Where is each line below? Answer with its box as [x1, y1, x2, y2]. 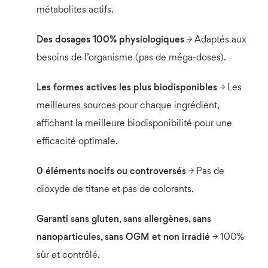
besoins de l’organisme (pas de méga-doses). [36, 53, 226, 63]
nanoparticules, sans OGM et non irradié [36, 233, 210, 242]
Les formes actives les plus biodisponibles [36, 83, 217, 93]
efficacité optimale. [36, 137, 118, 147]
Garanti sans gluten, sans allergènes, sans [36, 215, 211, 224]
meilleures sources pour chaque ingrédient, [36, 101, 219, 111]
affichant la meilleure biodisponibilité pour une [36, 119, 232, 129]
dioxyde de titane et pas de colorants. [36, 185, 194, 194]
